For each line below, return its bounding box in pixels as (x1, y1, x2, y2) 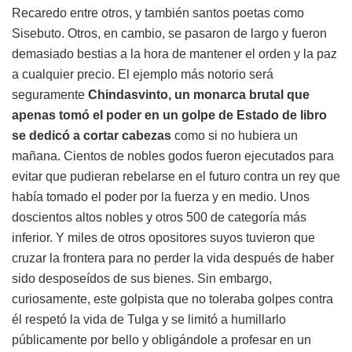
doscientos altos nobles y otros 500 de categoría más (12, 210, 306, 224)
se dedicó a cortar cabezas (12, 128, 171, 142)
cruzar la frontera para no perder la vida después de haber (12, 251, 334, 265)
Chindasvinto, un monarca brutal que (88, 87, 310, 101)
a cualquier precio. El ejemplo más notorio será (12, 67, 273, 81)
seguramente (12, 87, 88, 101)
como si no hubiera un (171, 128, 298, 142)
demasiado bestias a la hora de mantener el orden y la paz (12, 46, 337, 60)
